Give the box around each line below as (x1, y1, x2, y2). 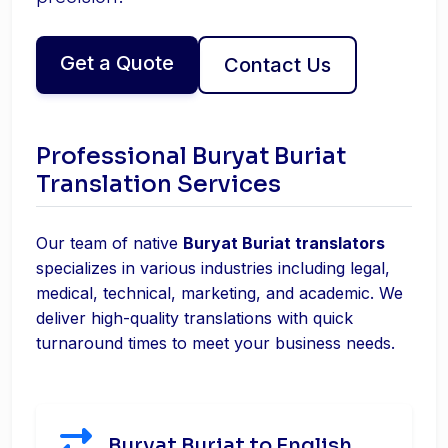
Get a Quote (60, 51, 174, 75)
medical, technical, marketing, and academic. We (36, 283, 403, 303)
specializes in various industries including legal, (36, 258, 390, 278)
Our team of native (36, 233, 183, 253)
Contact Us (224, 53, 331, 77)
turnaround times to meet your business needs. (36, 333, 395, 353)
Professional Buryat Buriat (36, 141, 346, 171)
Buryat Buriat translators (183, 233, 385, 253)
